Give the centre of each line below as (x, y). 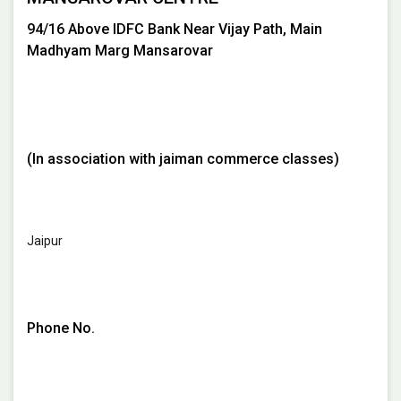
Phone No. (61, 328)
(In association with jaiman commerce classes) (183, 158)
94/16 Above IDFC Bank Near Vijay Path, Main (175, 30)
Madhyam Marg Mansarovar (120, 51)
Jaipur (45, 241)
